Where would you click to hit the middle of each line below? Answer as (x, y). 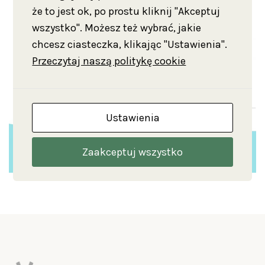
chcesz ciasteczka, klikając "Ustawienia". (130, 44)
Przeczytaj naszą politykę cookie (109, 61)
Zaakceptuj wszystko (132, 152)
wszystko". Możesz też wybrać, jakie (117, 28)
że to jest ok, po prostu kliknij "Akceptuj (126, 11)
